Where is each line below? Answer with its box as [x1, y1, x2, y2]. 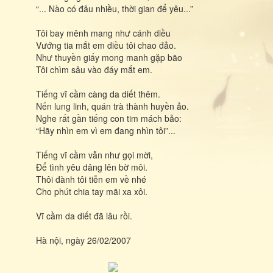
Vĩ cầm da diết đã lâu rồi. [36, 210, 132, 222]
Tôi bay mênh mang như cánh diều [36, 27, 171, 39]
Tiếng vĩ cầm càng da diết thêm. [36, 88, 160, 100]
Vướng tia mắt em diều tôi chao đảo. [36, 39, 176, 51]
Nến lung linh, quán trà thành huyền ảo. [36, 100, 189, 112]
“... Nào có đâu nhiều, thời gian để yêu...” [36, 2, 193, 15]
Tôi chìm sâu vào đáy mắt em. [36, 63, 152, 76]
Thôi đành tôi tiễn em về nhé [36, 173, 146, 185]
